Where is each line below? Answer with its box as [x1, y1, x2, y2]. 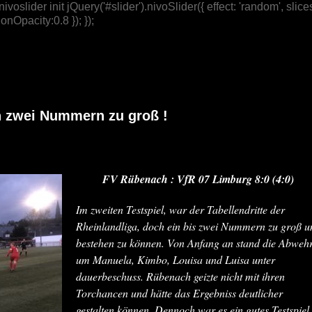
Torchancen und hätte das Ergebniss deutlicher [76, 286, 283, 300]
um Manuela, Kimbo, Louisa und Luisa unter [76, 252, 275, 267]
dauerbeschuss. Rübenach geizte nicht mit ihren [76, 269, 285, 283]
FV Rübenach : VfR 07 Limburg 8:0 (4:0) [102, 171, 294, 187]
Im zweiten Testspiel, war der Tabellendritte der [76, 202, 285, 217]
